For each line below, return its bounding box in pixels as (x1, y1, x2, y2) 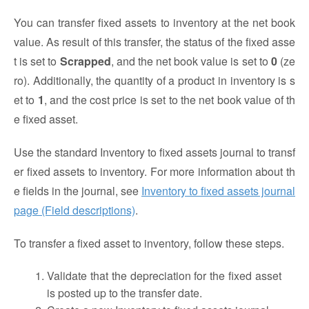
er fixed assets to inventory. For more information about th (14, 163, 295, 179)
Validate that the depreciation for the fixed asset (47, 268, 281, 283)
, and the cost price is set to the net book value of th (43, 92, 296, 108)
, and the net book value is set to (110, 53, 271, 69)
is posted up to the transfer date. (47, 285, 202, 301)
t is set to (14, 53, 60, 69)
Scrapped (59, 53, 111, 69)
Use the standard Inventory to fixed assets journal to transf (14, 144, 295, 160)
